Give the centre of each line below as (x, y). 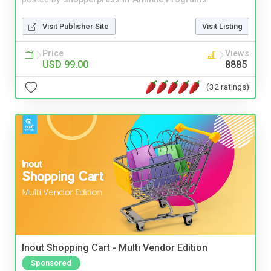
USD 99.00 (65, 64)
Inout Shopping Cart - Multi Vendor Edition (115, 248)
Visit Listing (222, 26)
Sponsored (51, 263)
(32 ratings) (228, 87)
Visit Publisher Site (76, 26)
